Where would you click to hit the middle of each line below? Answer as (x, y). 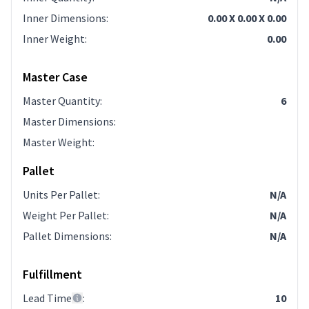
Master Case (55, 77)
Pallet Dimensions (66, 236)
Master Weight (58, 142)
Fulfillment (52, 274)
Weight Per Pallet (65, 215)
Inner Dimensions (64, 18)
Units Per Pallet (60, 195)
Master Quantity (61, 101)
